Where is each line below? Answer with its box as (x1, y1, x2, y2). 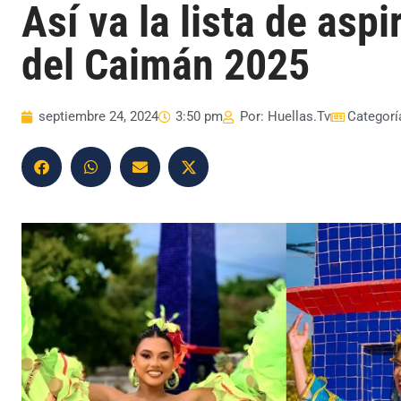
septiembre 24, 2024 (38, 108, 158, 125)
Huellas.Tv (264, 108, 330, 125)
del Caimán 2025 (21, 39, 310, 91)
